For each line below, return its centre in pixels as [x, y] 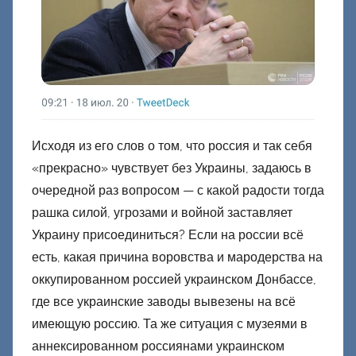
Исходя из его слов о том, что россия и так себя [172, 145]
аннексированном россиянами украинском [158, 346]
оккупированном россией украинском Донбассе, [174, 279]
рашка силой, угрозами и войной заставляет [162, 212]
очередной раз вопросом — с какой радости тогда [178, 190]
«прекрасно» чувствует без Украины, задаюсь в [172, 168]
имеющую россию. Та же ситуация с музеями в [170, 323]
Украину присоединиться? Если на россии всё [168, 234]
